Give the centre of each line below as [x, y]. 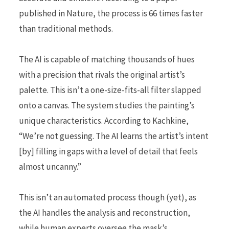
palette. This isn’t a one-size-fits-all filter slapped [110, 90]
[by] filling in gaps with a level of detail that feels [108, 152]
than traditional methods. [66, 29]
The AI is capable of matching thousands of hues [107, 60]
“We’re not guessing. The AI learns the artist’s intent [114, 136]
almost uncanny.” [50, 167]
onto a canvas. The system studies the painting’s [107, 106]
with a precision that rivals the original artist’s [102, 75]
